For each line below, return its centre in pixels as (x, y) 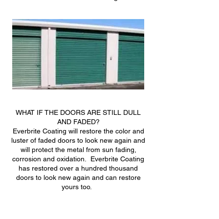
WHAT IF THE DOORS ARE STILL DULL (78, 112)
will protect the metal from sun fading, (78, 149)
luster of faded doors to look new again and (78, 140)
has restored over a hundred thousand (78, 168)
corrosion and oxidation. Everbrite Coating (78, 159)
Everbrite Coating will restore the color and (78, 131)
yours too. (78, 186)
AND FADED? (78, 121)
